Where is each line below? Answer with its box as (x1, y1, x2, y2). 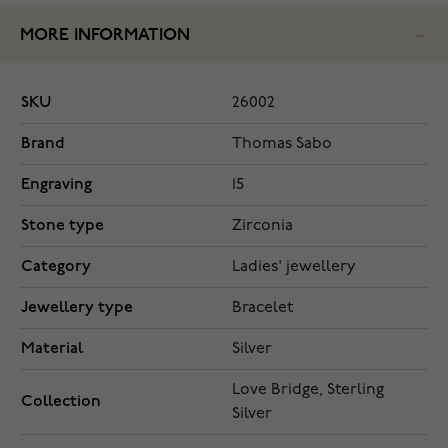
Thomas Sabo (232, 136, 332, 153)
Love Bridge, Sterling (232, 382, 384, 399)
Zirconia (232, 218, 293, 235)
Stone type (21, 216, 104, 236)
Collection (21, 392, 101, 412)
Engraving (21, 175, 92, 195)
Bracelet (232, 300, 293, 317)
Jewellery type (21, 298, 133, 318)
